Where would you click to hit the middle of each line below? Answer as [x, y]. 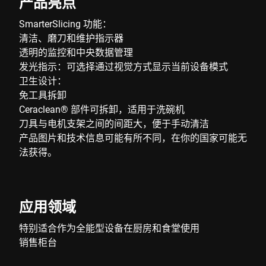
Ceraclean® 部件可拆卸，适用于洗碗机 [102, 109]
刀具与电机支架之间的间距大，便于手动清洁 [114, 123]
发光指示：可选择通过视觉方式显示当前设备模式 [123, 66]
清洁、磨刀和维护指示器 [71, 38]
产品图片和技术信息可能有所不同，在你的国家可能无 [133, 137]
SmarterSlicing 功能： [65, 23]
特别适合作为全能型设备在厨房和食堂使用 [109, 228]
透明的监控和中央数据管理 [76, 52]
